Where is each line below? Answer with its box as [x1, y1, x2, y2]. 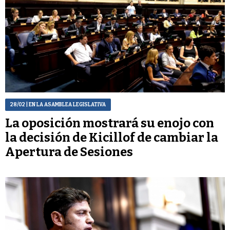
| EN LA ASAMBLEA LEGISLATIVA [25, 102, 106, 108]
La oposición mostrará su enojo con [5, 116, 214, 131]
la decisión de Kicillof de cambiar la [5, 130, 218, 145]
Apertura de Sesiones [5, 145, 133, 160]
